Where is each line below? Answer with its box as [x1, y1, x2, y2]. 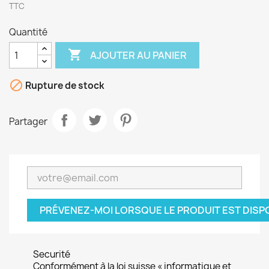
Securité [33, 248, 70, 261]
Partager [9, 115, 47, 128]
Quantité [9, 26, 47, 38]
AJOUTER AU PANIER [90, 48, 187, 62]
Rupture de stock [23, 79, 104, 92]
